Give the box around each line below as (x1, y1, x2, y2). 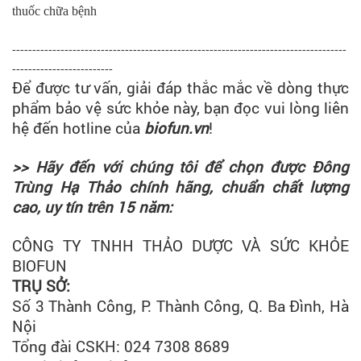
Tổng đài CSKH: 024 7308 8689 (12, 336, 230, 356)
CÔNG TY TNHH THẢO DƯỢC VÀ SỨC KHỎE (12, 235, 349, 255)
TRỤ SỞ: (12, 276, 70, 296)
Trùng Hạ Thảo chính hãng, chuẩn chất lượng (12, 176, 349, 197)
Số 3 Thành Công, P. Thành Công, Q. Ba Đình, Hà (12, 296, 349, 316)
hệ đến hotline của (12, 118, 144, 138)
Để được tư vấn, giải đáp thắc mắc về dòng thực (12, 77, 349, 98)
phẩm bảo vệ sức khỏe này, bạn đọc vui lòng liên (12, 98, 349, 118)
